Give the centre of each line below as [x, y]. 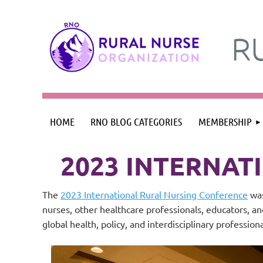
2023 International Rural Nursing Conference [154, 194]
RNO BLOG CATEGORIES [136, 122]
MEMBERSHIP [225, 122]
